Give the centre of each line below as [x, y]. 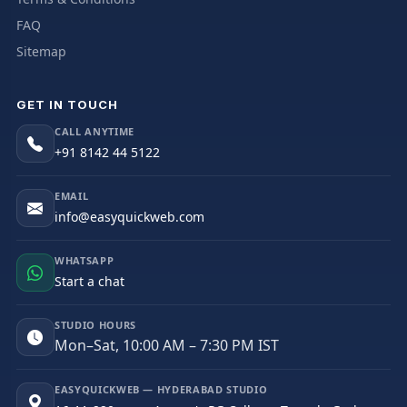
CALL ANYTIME [94, 132]
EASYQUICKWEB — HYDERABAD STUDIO [161, 390]
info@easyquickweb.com [129, 217]
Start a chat [89, 282]
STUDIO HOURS [95, 325]
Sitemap [41, 52]
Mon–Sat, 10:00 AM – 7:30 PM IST [166, 346]
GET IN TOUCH [67, 105]
